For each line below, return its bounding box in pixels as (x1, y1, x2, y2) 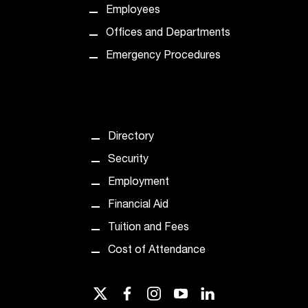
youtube (180, 287, 211, 296)
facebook (126, 287, 162, 296)
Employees (105, 5, 160, 17)
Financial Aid (107, 200, 168, 212)
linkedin (207, 287, 237, 296)
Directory (107, 132, 154, 144)
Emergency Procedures (105, 51, 221, 63)
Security (107, 155, 148, 166)
